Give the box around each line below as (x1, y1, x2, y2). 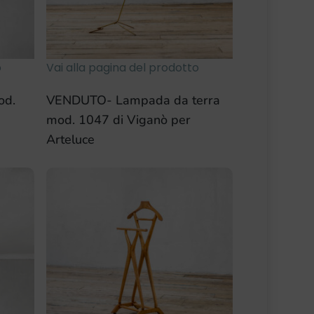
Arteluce (46, 130, 95, 148)
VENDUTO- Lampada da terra (46, 91, 221, 109)
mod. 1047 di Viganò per (46, 111, 191, 128)
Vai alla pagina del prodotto (46, 59, 200, 76)
